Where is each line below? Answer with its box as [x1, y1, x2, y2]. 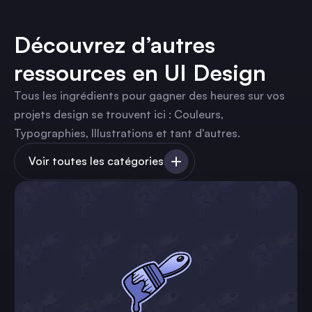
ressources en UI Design [14, 58, 266, 86]
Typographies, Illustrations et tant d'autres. [14, 125, 240, 140]
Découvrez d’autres [14, 30, 215, 58]
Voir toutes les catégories [29, 154, 164, 168]
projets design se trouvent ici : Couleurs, [14, 107, 224, 121]
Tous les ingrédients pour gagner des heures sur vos [14, 88, 285, 102]
